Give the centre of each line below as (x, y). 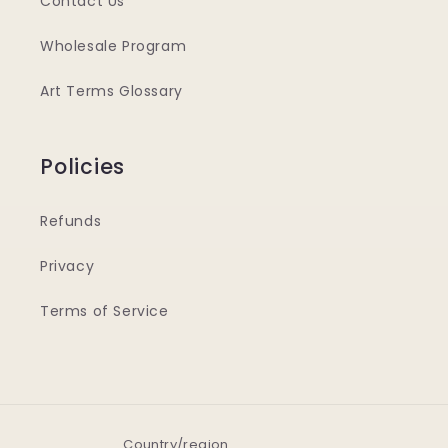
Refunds (71, 221)
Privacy (67, 266)
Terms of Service (104, 311)
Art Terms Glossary (111, 91)
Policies (83, 166)
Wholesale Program (113, 46)
